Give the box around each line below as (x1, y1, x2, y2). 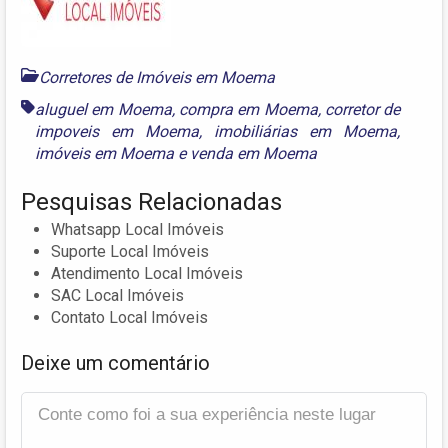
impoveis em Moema (35, 122, 200, 142)
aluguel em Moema (35, 100, 172, 120)
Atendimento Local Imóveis (51, 264, 243, 284)
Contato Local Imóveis (51, 308, 208, 328)
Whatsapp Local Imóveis (51, 220, 224, 240)
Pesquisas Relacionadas (21, 188, 282, 217)
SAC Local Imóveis (51, 286, 184, 306)
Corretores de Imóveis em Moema (39, 68, 275, 88)
